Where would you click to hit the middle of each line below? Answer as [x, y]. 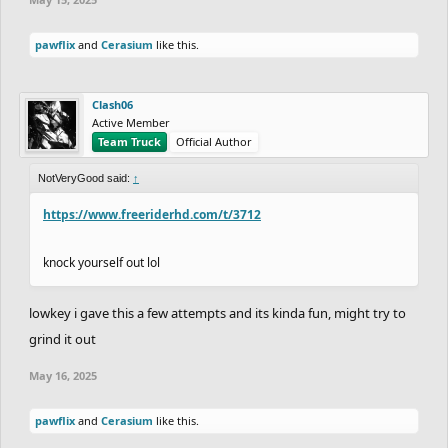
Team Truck [129, 141]
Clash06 [112, 104]
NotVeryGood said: [85, 177]
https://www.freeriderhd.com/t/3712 [152, 214]
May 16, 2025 [63, 375]
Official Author [214, 141]
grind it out [62, 338]
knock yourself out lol [101, 262]
